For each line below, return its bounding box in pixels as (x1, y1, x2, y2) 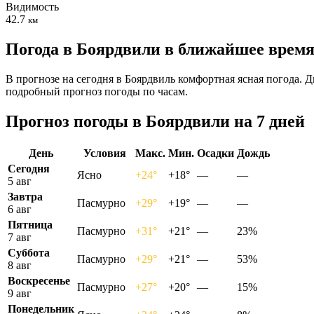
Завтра (8, 190, 43, 203)
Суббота (8, 246, 50, 259)
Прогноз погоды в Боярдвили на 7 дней (6, 111, 305, 130)
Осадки (197, 146, 234, 159)
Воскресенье (8, 274, 70, 287)
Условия (83, 146, 126, 159)
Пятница (8, 218, 53, 231)
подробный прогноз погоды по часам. (6, 85, 188, 97)
